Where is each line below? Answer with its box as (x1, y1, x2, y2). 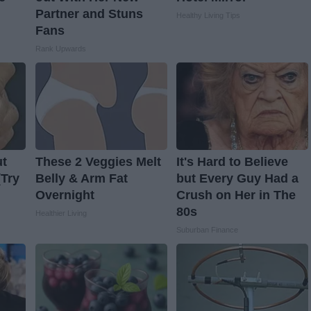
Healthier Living (35, 209, 87, 218)
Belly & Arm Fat (35, 171, 128, 186)
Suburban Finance (176, 226, 238, 235)
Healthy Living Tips (176, 11, 240, 20)
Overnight (35, 188, 94, 203)
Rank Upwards (35, 44, 86, 53)
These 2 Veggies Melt (35, 155, 161, 169)
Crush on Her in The (176, 188, 296, 203)
